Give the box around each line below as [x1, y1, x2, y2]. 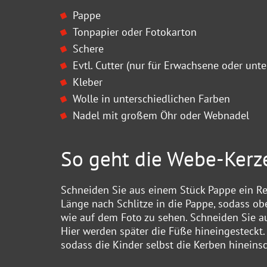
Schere [73, 41, 104, 55]
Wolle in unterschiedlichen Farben [73, 91, 230, 105]
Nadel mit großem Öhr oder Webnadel [73, 108, 249, 122]
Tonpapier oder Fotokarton [73, 24, 197, 39]
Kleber [73, 74, 103, 89]
